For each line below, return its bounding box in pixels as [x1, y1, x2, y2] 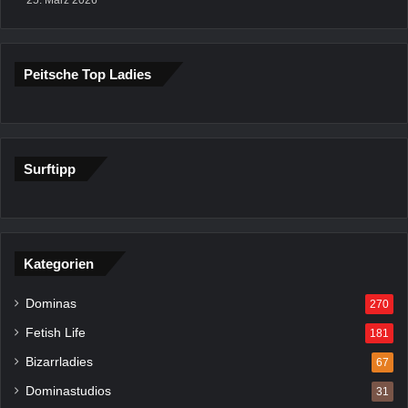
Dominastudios [25, 383, 111, 398]
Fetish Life [25, 325, 86, 340]
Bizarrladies [25, 354, 93, 369]
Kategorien [24, 255, 94, 271]
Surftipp [24, 160, 76, 177]
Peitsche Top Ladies [24, 66, 151, 82]
